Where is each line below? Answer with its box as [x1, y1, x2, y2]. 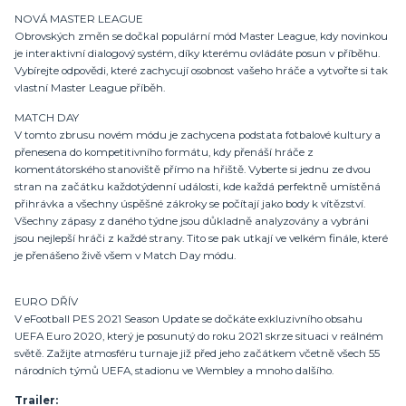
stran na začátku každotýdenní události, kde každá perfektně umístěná [14, 179, 381, 193]
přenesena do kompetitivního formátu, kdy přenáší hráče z [14, 145, 314, 159]
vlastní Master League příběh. [14, 82, 165, 95]
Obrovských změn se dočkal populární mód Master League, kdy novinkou [14, 30, 388, 43]
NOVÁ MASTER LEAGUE [14, 13, 143, 26]
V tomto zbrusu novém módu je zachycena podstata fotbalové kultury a [14, 128, 381, 141]
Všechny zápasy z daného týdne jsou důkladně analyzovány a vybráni [14, 214, 369, 227]
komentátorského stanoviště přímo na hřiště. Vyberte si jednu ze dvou [14, 162, 371, 176]
